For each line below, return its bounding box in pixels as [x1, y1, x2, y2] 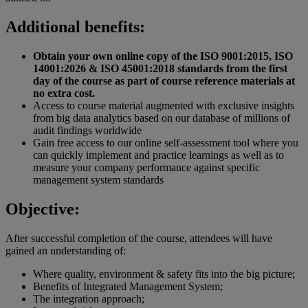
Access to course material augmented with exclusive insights [33, 100, 294, 112]
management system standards [33, 174, 164, 186]
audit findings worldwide [33, 124, 142, 137]
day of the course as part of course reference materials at [33, 75, 295, 87]
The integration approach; [33, 293, 144, 305]
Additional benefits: [5, 18, 145, 36]
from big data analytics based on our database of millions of [33, 112, 290, 124]
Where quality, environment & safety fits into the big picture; [33, 268, 295, 280]
